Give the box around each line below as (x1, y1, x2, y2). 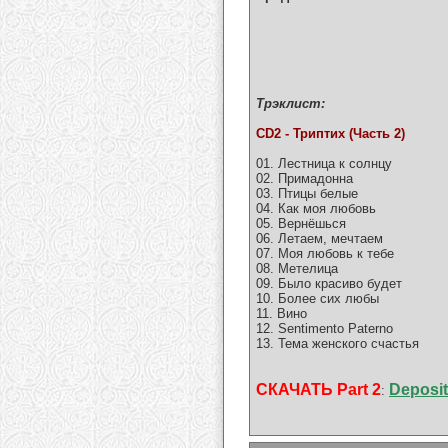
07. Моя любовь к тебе (256, 246, 394, 262)
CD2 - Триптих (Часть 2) (256, 126, 405, 142)
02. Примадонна (256, 171, 353, 187)
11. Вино (256, 306, 307, 322)
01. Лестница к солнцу (256, 156, 392, 172)
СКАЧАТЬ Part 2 (256, 381, 381, 399)
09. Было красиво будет (256, 276, 402, 292)
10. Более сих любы (256, 291, 379, 307)
